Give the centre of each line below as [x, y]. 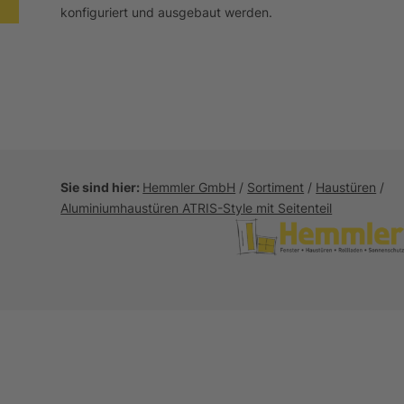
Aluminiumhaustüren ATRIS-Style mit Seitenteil [197, 208]
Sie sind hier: [102, 188]
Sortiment [276, 188]
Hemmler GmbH [189, 188]
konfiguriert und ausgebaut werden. [167, 13]
